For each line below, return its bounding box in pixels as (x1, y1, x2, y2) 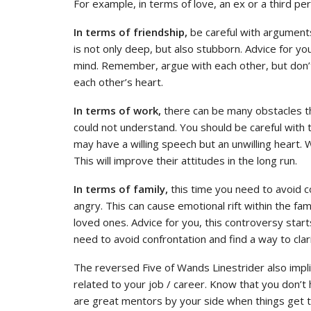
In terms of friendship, (74, 24, 187, 39)
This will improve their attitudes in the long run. (74, 153, 297, 167)
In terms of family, (74, 181, 168, 196)
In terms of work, (74, 103, 161, 117)
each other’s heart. (74, 74, 163, 89)
